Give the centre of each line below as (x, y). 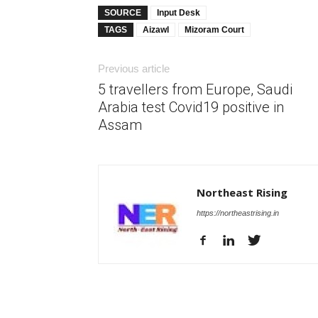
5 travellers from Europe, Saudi (195, 89)
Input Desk (179, 13)
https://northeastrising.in (238, 213)
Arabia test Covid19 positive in (191, 107)
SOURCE (123, 13)
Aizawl (156, 30)
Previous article (134, 68)
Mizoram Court (214, 30)
